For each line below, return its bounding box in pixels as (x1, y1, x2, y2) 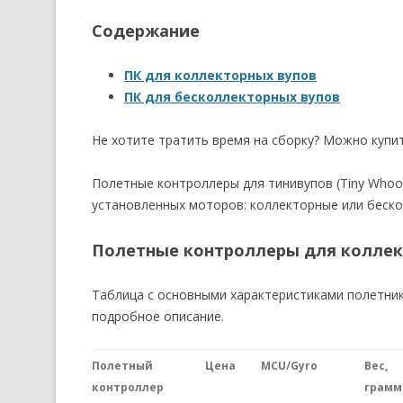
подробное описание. (92, 308, 224, 325)
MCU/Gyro (261, 358, 318, 373)
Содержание (92, 20, 200, 41)
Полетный (92, 358, 153, 373)
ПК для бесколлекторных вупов (124, 88, 340, 105)
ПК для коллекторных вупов (124, 67, 317, 84)
